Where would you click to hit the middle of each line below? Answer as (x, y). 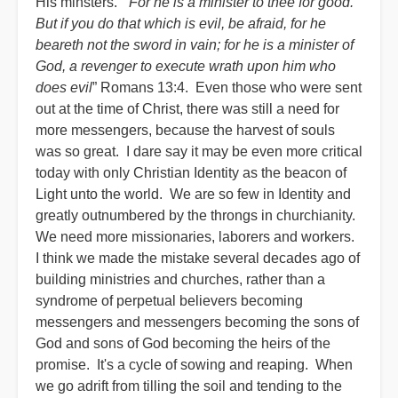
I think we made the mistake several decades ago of (198, 258)
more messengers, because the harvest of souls (185, 130)
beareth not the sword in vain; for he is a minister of (195, 45)
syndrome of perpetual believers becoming (169, 301)
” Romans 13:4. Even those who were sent (227, 88)
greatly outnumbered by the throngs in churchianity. (197, 215)
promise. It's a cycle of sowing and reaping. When (194, 365)
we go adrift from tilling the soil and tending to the (189, 386)
